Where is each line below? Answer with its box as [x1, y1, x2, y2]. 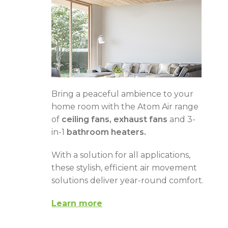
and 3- [167, 115, 196, 124]
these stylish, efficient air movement [51, 163, 197, 173]
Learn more [51, 198, 103, 208]
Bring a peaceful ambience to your [51, 89, 194, 99]
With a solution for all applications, [51, 150, 191, 160]
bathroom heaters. [67, 127, 147, 137]
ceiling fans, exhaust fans [62, 115, 168, 124]
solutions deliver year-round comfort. [51, 176, 204, 185]
